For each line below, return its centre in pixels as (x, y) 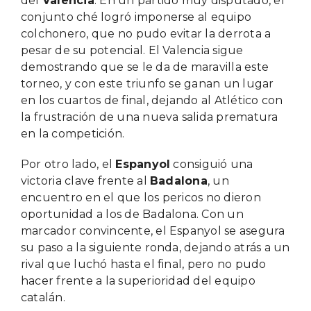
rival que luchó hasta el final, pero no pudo (143, 264)
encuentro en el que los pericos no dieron (141, 197)
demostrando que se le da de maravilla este (145, 67)
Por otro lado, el (68, 164)
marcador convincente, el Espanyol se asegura (153, 230)
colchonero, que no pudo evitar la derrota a (146, 33)
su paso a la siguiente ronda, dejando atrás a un (155, 247)
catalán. (43, 297)
